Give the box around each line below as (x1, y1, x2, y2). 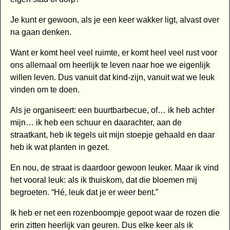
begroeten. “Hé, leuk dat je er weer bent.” (10, 188, 158, 197)
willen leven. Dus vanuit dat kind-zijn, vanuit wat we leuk (10, 73, 215, 82)
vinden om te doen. (10, 85, 80, 94)
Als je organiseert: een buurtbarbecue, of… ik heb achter (10, 106, 215, 115)
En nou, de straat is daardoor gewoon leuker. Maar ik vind (10, 163, 219, 172)
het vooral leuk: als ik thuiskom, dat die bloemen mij (10, 176, 197, 185)
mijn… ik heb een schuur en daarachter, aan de (10, 118, 182, 127)
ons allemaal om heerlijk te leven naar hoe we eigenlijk (10, 61, 210, 70)
